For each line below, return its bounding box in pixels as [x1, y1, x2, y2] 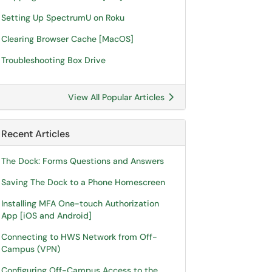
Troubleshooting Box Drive [1, 55, 106, 66]
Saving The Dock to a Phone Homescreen [1, 177, 165, 188]
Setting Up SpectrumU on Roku [1, 12, 124, 23]
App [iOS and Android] [1, 210, 92, 221]
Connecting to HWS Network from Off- [1, 231, 157, 242]
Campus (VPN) [1, 243, 60, 254]
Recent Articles [1, 127, 70, 140]
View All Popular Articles [68, 92, 167, 103]
